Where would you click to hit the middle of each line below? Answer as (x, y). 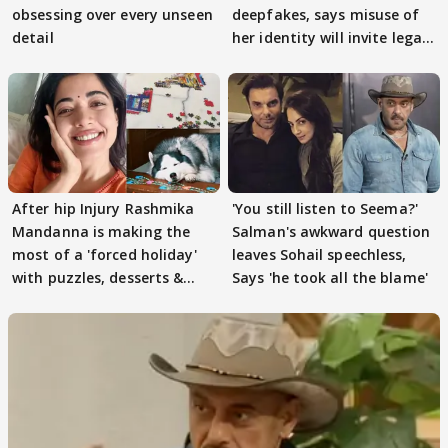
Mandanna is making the (101, 231)
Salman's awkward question (331, 231)
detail (33, 38)
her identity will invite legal (329, 38)
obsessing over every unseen (112, 15)
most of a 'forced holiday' (104, 254)
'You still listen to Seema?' (325, 208)
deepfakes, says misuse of (326, 15)
